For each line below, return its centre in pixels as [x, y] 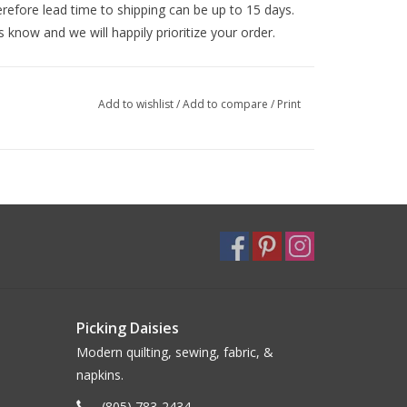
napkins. [99, 375]
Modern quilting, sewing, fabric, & [174, 352]
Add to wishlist [137, 104]
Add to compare [226, 104]
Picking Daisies [127, 328]
